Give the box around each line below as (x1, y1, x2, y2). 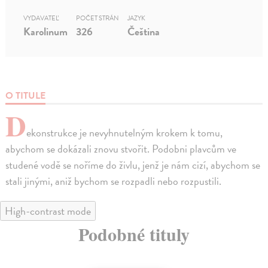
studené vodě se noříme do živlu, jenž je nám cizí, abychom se (5, 156, 261, 173)
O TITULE (5, 88, 46, 103)
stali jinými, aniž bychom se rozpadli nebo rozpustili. (5, 172, 222, 189)
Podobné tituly (78, 220, 190, 247)
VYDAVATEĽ (23, 13, 59, 23)
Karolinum (23, 23, 68, 39)
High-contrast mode (5, 202, 91, 219)
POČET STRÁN (76, 13, 120, 23)
